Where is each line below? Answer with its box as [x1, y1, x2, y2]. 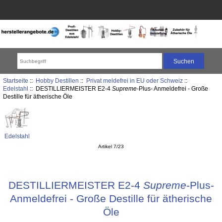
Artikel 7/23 [98, 144, 124, 150]
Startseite [2, 77, 28, 84]
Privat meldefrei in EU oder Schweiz [86, 77, 183, 84]
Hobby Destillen [35, 77, 79, 84]
